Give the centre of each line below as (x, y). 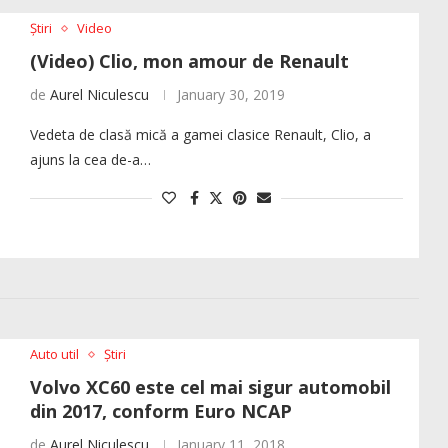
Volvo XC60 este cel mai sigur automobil (210, 387)
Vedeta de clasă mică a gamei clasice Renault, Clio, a (200, 135)
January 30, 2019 (230, 95)
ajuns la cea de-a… (90, 160)
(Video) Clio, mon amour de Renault (189, 61)
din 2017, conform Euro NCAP (160, 411)
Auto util (54, 354)
